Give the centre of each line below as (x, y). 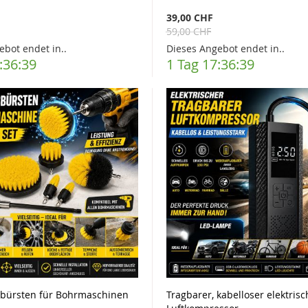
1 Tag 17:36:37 (210, 64)
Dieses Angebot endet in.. (225, 48)
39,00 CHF (189, 17)
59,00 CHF (188, 31)
